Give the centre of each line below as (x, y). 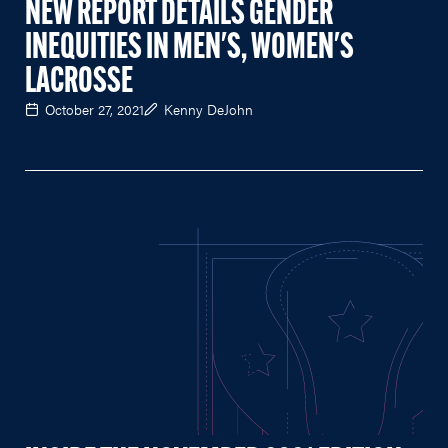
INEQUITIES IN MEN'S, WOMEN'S (189, 48)
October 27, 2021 (94, 108)
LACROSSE (79, 82)
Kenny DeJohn (208, 108)
